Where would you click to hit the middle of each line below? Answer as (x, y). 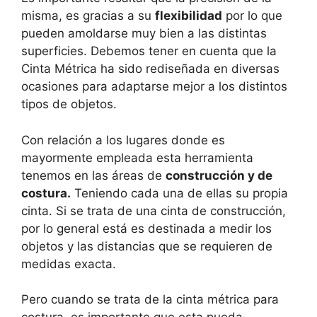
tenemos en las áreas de (93, 175)
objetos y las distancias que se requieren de (147, 246)
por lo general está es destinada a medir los (146, 228)
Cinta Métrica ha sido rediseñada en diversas (150, 69)
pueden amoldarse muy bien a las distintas (144, 34)
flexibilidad (189, 16)
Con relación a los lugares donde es (123, 140)
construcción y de (219, 175)
